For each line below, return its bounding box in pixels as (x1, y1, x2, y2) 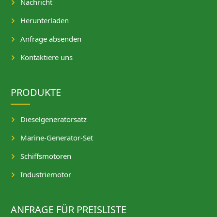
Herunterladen (20, 15, 69, 26)
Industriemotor (20, 170, 72, 180)
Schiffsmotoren (20, 151, 72, 161)
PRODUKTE (11, 86, 62, 99)
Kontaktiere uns (20, 52, 73, 62)
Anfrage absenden (20, 34, 82, 44)
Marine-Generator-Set (20, 133, 93, 143)
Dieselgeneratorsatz (20, 114, 87, 124)
